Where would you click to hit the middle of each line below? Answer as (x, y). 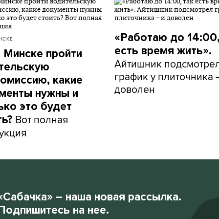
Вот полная (40, 119)
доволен (135, 89)
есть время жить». (163, 51)
